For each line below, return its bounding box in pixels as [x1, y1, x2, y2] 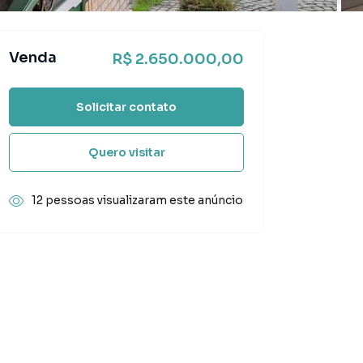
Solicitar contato [76, 99, 177, 114]
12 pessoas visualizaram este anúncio [32, 193, 243, 207]
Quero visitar [88, 144, 165, 160]
